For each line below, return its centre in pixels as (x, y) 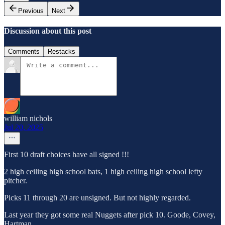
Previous (31, 11)
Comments (24, 52)
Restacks (62, 52)
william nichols (28, 119)
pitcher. (16, 181)
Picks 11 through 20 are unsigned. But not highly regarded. (97, 198)
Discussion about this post (48, 31)
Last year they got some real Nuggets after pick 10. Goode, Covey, (110, 215)
